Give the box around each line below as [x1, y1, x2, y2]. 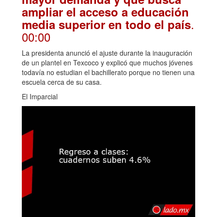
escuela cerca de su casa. [22, 77, 102, 87]
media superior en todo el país [22, 15, 191, 32]
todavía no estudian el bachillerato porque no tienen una [22, 67, 195, 77]
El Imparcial [22, 91, 58, 101]
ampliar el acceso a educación [22, 3, 189, 20]
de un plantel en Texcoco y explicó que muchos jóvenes [22, 57, 193, 67]
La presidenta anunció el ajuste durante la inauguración [22, 47, 192, 58]
